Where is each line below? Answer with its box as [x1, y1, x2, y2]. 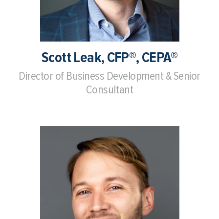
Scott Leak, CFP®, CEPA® [42, 48, 177, 67]
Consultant [86, 83, 133, 97]
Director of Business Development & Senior [19, 69, 200, 84]
